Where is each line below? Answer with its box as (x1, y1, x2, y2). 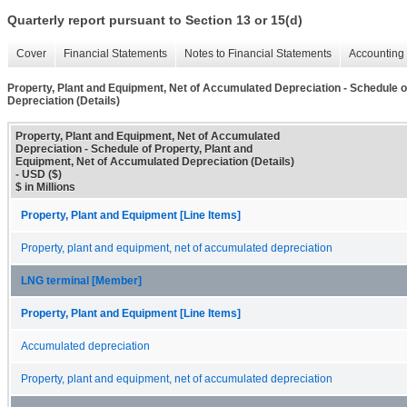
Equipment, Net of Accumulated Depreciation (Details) (15, 154, 294, 168)
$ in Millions (15, 180, 75, 194)
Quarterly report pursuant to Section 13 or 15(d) (7, 13, 303, 28)
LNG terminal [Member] (21, 274, 142, 286)
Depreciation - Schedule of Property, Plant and (15, 142, 253, 155)
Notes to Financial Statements (184, 47, 332, 61)
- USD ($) (15, 167, 62, 181)
